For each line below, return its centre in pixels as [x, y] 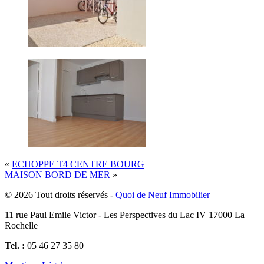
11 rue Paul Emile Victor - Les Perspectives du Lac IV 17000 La [125, 214]
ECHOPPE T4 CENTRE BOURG [78, 164]
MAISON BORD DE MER [57, 174]
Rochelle [21, 225]
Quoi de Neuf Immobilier [163, 194]
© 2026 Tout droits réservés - [60, 194]
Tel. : [15, 245]
